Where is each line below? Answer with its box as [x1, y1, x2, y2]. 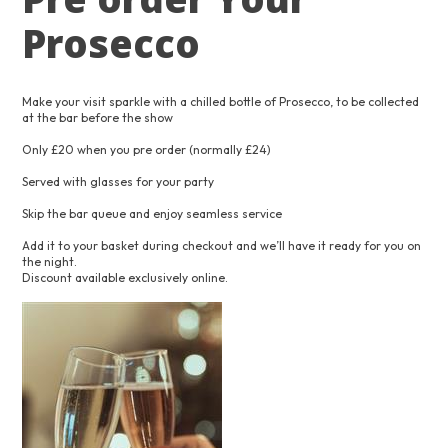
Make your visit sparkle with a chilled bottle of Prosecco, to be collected [22, 94, 420, 109]
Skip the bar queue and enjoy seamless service [22, 206, 283, 221]
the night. [22, 254, 78, 269]
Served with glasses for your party [22, 174, 215, 189]
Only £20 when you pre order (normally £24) [22, 142, 272, 157]
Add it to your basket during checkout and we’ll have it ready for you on [22, 238, 422, 253]
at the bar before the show [22, 110, 174, 125]
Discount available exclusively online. [22, 270, 229, 285]
